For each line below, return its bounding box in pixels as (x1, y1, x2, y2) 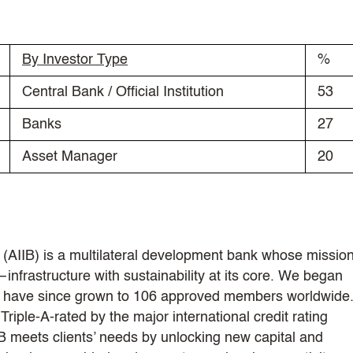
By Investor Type (22, 52, 128, 67)
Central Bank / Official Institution (22, 84, 224, 99)
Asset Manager (22, 149, 117, 164)
